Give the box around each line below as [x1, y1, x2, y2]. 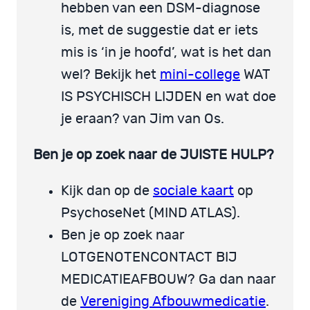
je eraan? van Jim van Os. [61, 111, 224, 126]
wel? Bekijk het [61, 67, 160, 82]
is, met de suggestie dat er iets [61, 23, 258, 37]
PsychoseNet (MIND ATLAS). [61, 206, 240, 220]
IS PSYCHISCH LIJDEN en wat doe [61, 89, 276, 104]
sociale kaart [153, 183, 234, 198]
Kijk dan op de [61, 183, 153, 198]
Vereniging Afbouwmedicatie [80, 294, 266, 309]
